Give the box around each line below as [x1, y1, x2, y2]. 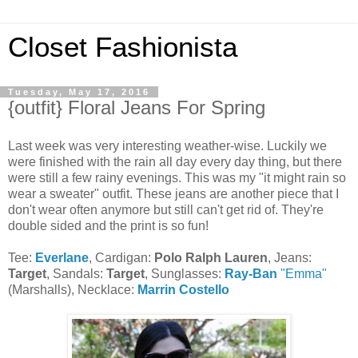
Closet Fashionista [8, 32, 237, 62]
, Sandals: [46, 266, 106, 280]
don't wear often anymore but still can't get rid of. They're [8, 202, 324, 217]
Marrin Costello [137, 282, 229, 296]
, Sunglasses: [145, 266, 225, 280]
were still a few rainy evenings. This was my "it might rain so [8, 170, 346, 185]
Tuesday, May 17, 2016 [8, 87, 150, 97]
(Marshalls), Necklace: [8, 282, 134, 296]
